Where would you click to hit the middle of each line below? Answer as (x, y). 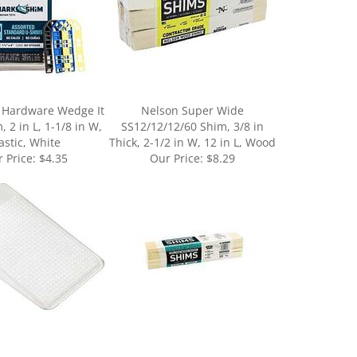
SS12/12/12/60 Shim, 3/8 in (192, 108)
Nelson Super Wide (192, 92)
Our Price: (176, 140)
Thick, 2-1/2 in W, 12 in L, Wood (192, 124)
